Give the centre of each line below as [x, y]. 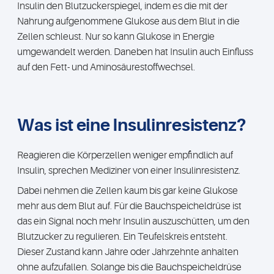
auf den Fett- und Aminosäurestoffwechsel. [106, 67]
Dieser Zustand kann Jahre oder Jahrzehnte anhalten [128, 252]
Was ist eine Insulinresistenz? [131, 125]
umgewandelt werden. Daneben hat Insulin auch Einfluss [135, 52]
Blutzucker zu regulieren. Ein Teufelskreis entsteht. [122, 237]
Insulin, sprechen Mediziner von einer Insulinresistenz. [129, 171]
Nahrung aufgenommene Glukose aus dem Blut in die [128, 21]
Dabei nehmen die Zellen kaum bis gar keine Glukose [128, 191]
